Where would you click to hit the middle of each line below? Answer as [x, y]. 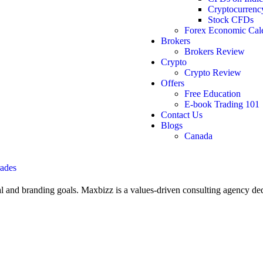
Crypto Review [213, 73]
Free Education [213, 94]
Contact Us [182, 115]
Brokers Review [215, 51]
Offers [173, 83]
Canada [198, 136]
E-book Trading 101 [222, 104]
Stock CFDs [231, 20]
